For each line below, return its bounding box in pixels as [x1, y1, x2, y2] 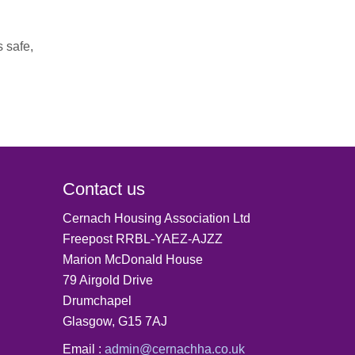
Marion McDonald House [62, 252, 203, 266]
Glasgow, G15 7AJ [62, 314, 167, 328]
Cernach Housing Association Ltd [62, 211, 250, 225]
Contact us [62, 178, 150, 199]
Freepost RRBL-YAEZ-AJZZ [62, 231, 223, 246]
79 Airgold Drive [62, 273, 153, 287]
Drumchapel [62, 293, 132, 307]
